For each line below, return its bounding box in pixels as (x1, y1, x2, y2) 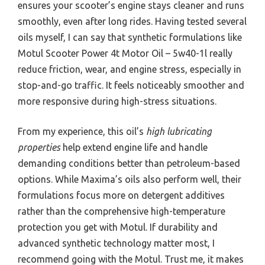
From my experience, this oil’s (18, 126, 146, 137)
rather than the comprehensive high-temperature (18, 206, 225, 217)
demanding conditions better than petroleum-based (18, 158, 240, 169)
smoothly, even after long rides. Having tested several (18, 16, 247, 27)
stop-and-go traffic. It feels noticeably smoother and (18, 80, 244, 91)
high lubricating (146, 126, 212, 137)
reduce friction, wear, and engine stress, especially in (18, 64, 241, 75)
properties (18, 142, 60, 153)
